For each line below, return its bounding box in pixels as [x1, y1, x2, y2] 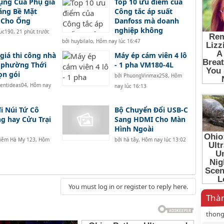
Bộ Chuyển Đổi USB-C [114, 105, 188, 115]
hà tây [123, 136, 138, 143]
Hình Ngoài [114, 124, 153, 134]
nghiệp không [114, 25, 163, 35]
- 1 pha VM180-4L [114, 60, 173, 70]
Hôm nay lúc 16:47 [95, 37, 140, 45]
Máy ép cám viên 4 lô [114, 50, 187, 60]
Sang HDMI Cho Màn [114, 114, 185, 124]
